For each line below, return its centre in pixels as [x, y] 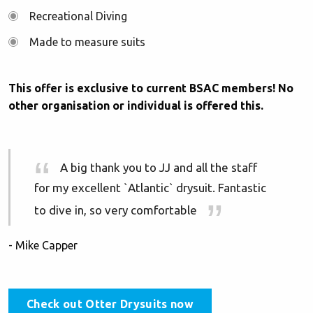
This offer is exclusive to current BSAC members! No [151, 88]
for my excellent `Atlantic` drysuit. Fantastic [150, 187]
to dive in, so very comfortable [117, 210]
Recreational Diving [78, 16]
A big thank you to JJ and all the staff [158, 167]
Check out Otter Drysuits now [110, 304]
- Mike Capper [43, 245]
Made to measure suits [87, 42]
